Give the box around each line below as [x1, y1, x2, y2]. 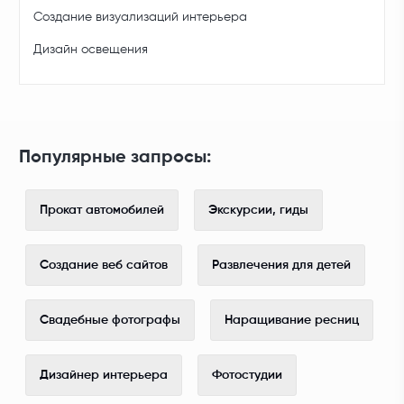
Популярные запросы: [19, 149, 212, 168]
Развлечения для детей [212, 259, 352, 272]
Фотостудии [212, 369, 283, 382]
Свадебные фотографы [40, 314, 181, 327]
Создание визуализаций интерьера [33, 11, 248, 24]
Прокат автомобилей [40, 204, 165, 217]
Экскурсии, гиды [208, 204, 309, 217]
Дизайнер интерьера [40, 369, 169, 382]
